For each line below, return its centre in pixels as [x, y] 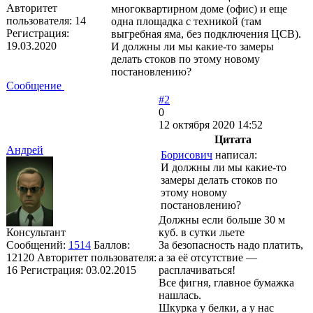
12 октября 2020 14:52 [211, 124]
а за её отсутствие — [208, 257]
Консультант [36, 232]
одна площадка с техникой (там [186, 21]
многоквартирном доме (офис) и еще [199, 8]
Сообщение [35, 85]
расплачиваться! [197, 270]
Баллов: [112, 245]
